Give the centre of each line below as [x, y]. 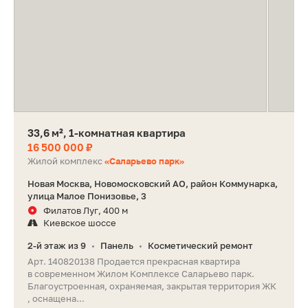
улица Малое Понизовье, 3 [87, 196]
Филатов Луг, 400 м [86, 211]
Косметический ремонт [200, 246]
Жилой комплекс [66, 161]
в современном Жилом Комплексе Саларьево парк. [141, 274]
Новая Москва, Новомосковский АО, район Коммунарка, [153, 184]
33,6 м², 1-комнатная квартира [107, 133]
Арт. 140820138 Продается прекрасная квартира [134, 262]
